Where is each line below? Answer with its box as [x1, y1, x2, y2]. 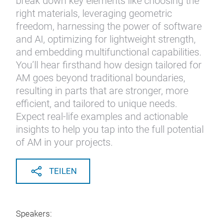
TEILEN [49, 166, 77, 176]
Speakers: [16, 209, 54, 219]
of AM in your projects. [16, 136, 113, 148]
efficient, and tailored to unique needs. [16, 98, 177, 110]
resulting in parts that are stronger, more [16, 85, 188, 97]
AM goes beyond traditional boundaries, [16, 72, 185, 84]
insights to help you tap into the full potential [16, 123, 204, 135]
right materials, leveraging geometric [16, 7, 172, 19]
